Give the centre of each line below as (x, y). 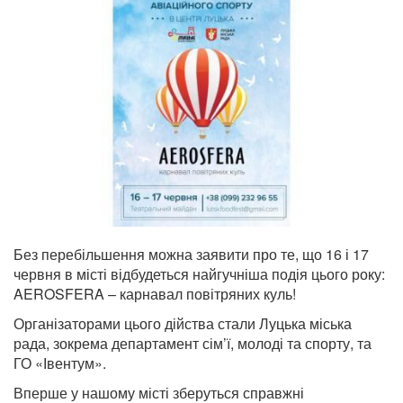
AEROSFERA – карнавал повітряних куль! (157, 293)
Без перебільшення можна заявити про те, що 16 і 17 (191, 254)
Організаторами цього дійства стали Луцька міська (183, 323)
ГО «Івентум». (62, 363)
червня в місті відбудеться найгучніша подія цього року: (199, 273)
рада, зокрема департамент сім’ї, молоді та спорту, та (193, 343)
